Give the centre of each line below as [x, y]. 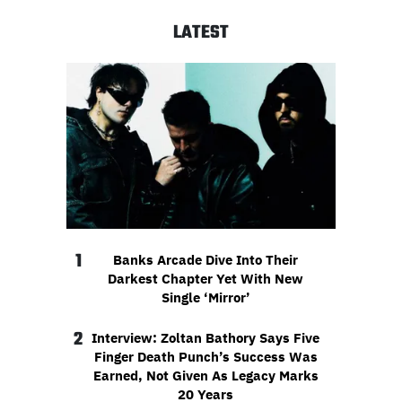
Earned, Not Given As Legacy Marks [205, 376]
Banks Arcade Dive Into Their [205, 260]
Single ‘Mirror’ [205, 298]
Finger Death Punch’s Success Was [205, 357]
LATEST [201, 33]
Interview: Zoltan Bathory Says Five [205, 338]
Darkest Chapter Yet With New [205, 279]
